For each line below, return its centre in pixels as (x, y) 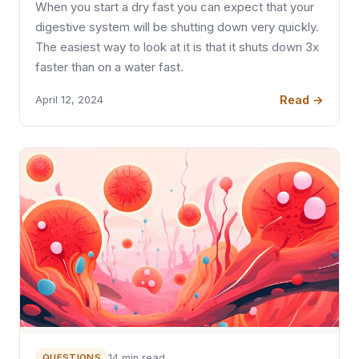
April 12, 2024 (70, 100)
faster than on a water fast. (110, 67)
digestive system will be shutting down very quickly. (177, 27)
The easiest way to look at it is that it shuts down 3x (177, 47)
